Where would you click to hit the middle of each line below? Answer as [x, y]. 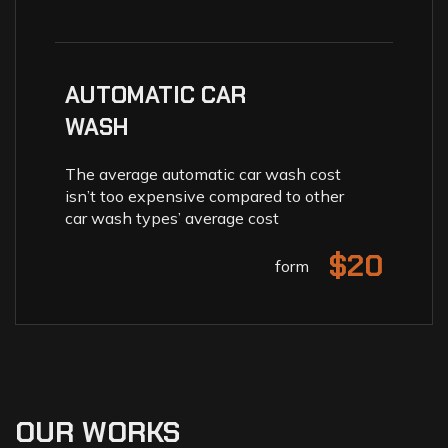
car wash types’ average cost [172, 217]
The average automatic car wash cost [203, 173]
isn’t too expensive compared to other [204, 195]
